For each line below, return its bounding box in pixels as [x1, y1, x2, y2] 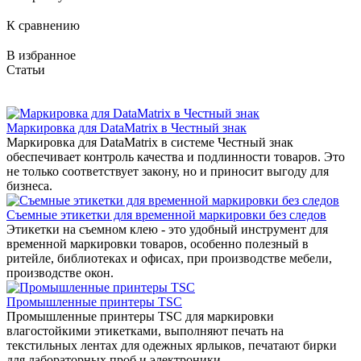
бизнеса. [6, 179, 52, 193]
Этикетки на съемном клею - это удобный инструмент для [6, 222, 328, 237]
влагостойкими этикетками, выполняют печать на [6, 324, 284, 338]
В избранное [6, 48, 76, 63]
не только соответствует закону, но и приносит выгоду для [6, 164, 329, 179]
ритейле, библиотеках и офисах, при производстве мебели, [6, 251, 332, 266]
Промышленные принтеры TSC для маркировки [6, 309, 274, 324]
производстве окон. [6, 266, 114, 280]
